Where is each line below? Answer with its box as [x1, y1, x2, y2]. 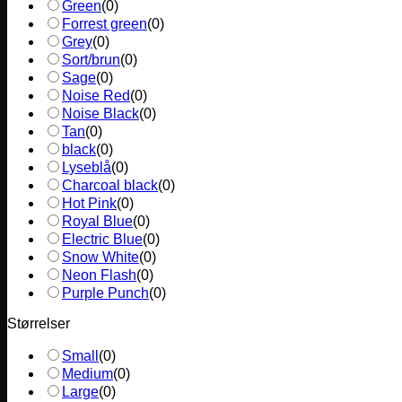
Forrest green [62, 15, 147, 31]
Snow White [62, 249, 139, 265]
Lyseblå [62, 159, 111, 175]
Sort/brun [62, 51, 120, 67]
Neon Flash [62, 267, 136, 283]
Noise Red [62, 87, 130, 103]
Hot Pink [62, 195, 117, 211]
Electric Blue [62, 231, 143, 247]
